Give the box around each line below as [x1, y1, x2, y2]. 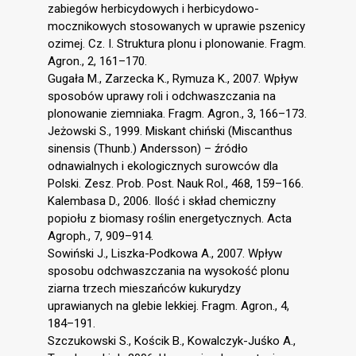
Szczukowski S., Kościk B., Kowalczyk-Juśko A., [48, 333, 296, 348]
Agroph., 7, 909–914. [48, 228, 153, 243]
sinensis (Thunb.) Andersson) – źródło [48, 141, 248, 156]
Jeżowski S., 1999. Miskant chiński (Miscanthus [48, 123, 292, 138]
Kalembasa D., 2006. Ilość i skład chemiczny [48, 193, 276, 208]
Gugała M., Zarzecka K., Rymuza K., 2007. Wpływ [48, 71, 298, 86]
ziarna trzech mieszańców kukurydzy [48, 281, 241, 296]
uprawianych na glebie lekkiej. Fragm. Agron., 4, [48, 298, 289, 313]
